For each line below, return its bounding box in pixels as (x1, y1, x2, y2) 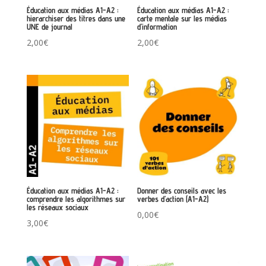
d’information (137, 22, 178, 32)
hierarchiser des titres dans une (26, 14, 125, 24)
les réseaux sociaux (26, 202, 88, 213)
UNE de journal (26, 22, 72, 32)
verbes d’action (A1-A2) (137, 194, 209, 204)
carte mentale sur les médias (137, 14, 227, 24)
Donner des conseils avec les (137, 186, 227, 196)
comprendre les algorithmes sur (26, 194, 125, 204)
